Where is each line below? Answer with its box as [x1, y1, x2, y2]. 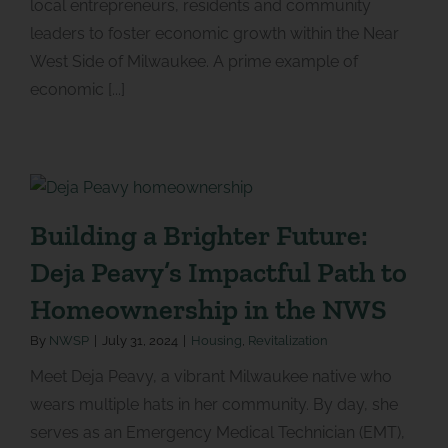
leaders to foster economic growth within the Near [29, 23, 399, 43]
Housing [190, 332, 242, 348]
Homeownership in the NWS [29, 291, 387, 326]
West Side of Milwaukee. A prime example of [29, 51, 358, 71]
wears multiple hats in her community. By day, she [29, 394, 398, 414]
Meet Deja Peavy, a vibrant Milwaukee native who [29, 366, 392, 386]
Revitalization [247, 332, 328, 348]
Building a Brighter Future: [29, 217, 368, 252]
